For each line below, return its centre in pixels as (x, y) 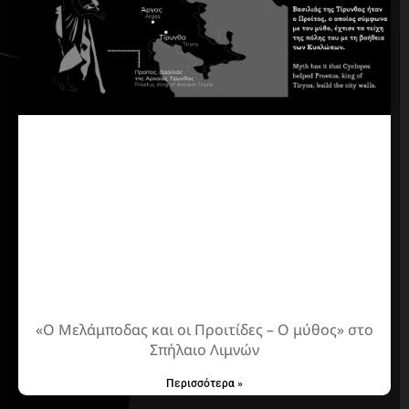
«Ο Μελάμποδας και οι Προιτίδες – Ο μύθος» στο (204, 330)
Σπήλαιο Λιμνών (204, 350)
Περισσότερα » (204, 384)
